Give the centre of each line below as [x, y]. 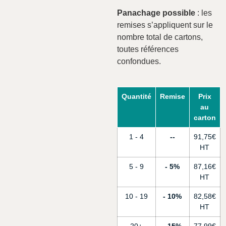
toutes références [148, 49]
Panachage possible [156, 13]
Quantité [136, 97]
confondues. [139, 61]
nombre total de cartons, [160, 37]
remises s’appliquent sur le [165, 25]
